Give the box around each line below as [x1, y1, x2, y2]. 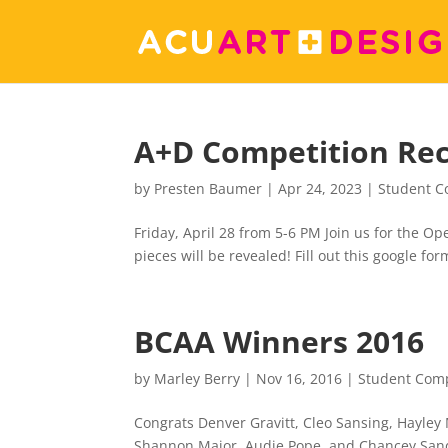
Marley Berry [154, 369, 241, 388]
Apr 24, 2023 [278, 179, 363, 198]
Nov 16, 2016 [256, 369, 343, 388]
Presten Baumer [154, 179, 263, 198]
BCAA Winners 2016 [134, 321, 425, 362]
